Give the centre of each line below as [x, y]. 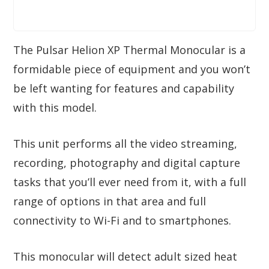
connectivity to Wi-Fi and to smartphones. [122, 220]
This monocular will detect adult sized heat [125, 256]
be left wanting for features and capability [124, 88]
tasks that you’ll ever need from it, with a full [130, 182]
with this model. [55, 107]
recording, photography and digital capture [127, 162]
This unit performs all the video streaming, [125, 143]
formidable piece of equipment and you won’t [132, 69]
